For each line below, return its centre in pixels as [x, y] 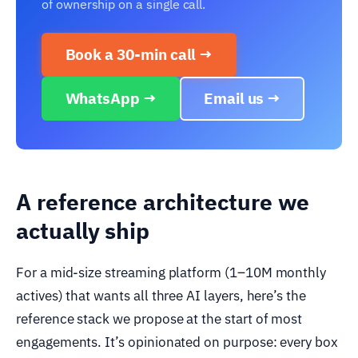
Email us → [242, 99]
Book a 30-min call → [139, 55]
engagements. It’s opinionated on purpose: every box [177, 342]
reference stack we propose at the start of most [159, 318]
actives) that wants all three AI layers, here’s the [161, 295]
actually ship [83, 230]
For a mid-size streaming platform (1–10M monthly [171, 272]
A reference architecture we [163, 201]
